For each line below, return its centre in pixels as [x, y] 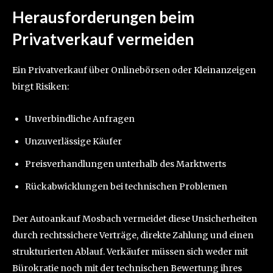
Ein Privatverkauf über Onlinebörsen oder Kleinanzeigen [134, 70]
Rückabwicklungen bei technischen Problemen [126, 187]
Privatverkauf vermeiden [103, 39]
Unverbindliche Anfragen [80, 119]
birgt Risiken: [41, 87]
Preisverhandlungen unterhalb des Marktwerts [126, 164]
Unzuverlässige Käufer [73, 142]
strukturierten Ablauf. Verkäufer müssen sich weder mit [130, 252]
